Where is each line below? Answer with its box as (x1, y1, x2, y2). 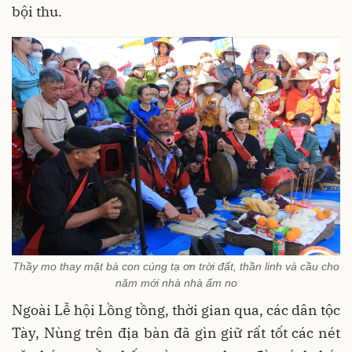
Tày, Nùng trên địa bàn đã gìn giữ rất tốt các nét (12, 323, 340, 342)
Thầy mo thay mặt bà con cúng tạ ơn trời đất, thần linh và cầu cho (13, 259, 339, 273)
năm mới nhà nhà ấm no (115, 276, 237, 289)
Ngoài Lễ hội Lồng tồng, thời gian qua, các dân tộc (12, 300, 340, 319)
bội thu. (12, 2, 65, 20)
